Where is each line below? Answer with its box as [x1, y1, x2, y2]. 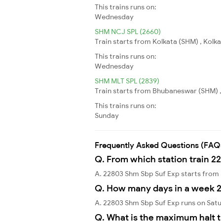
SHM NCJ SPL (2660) [95, 27, 161, 36]
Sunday [95, 110, 119, 120]
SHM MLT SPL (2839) [95, 76, 159, 85]
